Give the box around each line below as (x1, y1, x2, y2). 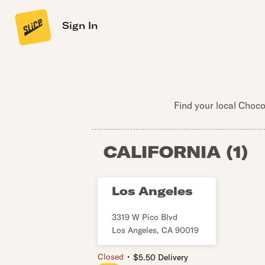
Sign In (62, 20, 98, 31)
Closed (97, 251, 124, 262)
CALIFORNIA (103, 141, 221, 162)
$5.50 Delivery (132, 252, 188, 263)
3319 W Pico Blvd (111, 212, 177, 222)
